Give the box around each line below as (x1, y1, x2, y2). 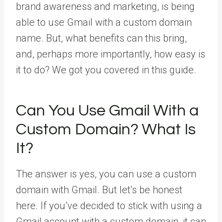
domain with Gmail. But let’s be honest (16, 183, 182, 196)
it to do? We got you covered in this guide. (16, 63, 196, 76)
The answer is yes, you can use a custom (16, 167, 196, 180)
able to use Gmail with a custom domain (16, 16, 192, 28)
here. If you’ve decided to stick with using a (16, 199, 202, 212)
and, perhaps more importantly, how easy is (16, 48, 205, 60)
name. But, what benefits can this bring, (16, 32, 187, 44)
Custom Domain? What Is (16, 121, 196, 138)
